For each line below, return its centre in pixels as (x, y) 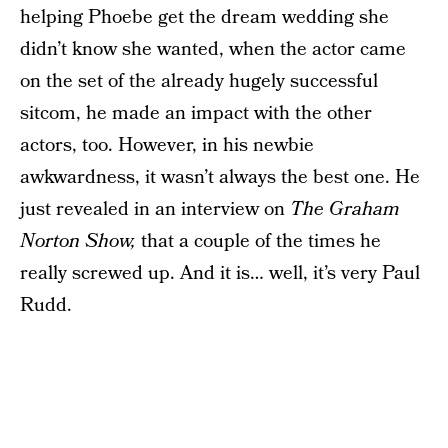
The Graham (345, 209)
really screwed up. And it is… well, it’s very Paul (220, 273)
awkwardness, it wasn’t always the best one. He (220, 177)
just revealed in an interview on (155, 209)
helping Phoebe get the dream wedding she (204, 17)
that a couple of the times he (258, 241)
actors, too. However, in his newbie (167, 145)
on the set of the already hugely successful (199, 81)
